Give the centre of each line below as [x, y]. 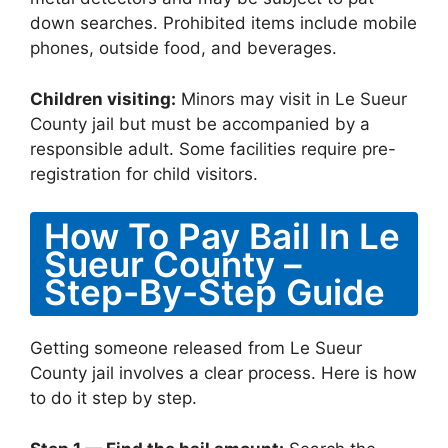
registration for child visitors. [144, 173]
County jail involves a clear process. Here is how [223, 373]
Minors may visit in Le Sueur [291, 98]
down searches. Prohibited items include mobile [223, 23]
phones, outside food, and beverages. [183, 48]
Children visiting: [103, 98]
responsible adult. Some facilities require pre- [213, 148]
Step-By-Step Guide [214, 292]
